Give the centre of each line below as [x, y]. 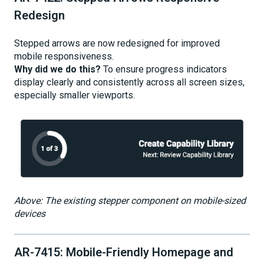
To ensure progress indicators [164, 70]
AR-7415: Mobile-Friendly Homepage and [124, 252]
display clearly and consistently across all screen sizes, [129, 82]
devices [30, 214]
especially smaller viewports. [75, 95]
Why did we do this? [57, 70]
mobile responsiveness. [64, 57]
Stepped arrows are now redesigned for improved [117, 44]
